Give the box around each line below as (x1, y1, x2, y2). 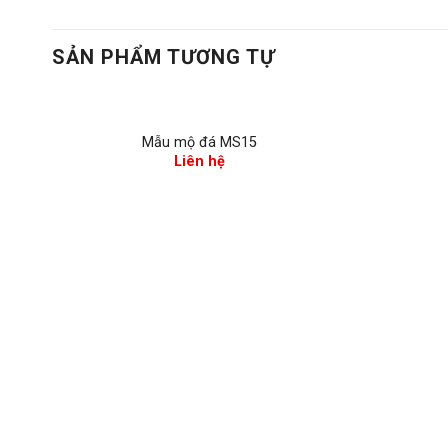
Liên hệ (174, 153, 225, 171)
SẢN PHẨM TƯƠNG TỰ (52, 45, 275, 70)
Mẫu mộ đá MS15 (142, 133, 257, 151)
